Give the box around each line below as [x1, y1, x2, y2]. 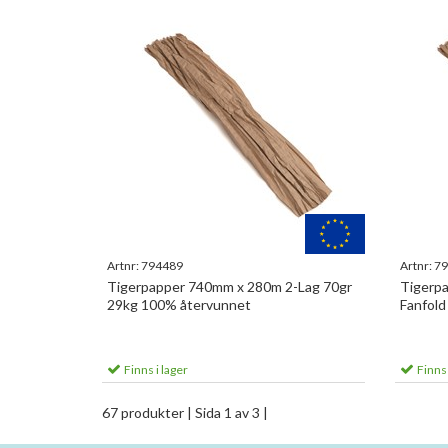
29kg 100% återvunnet [107, 296, 251, 313]
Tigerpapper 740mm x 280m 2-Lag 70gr [107, 278, 352, 295]
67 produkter [102, 404, 187, 421]
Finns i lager [122, 362, 188, 377]
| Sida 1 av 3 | [187, 404, 268, 421]
